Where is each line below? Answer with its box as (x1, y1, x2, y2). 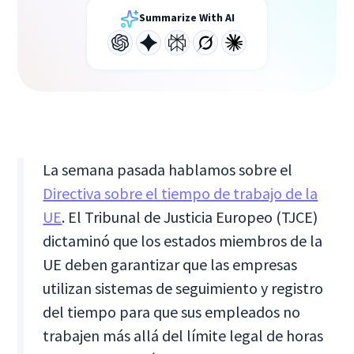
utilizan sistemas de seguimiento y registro (43, 277, 324, 298)
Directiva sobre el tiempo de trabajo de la (43, 183, 318, 203)
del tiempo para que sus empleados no (43, 301, 301, 322)
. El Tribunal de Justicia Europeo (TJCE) (62, 206, 318, 227)
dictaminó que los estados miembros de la (43, 230, 323, 250)
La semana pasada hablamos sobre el (43, 159, 293, 179)
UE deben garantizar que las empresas (43, 254, 298, 274)
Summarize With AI (138, 9, 235, 24)
